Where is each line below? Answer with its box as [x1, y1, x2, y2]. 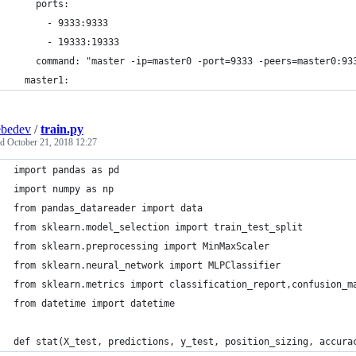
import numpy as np [14, 184, 114, 195]
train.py [41, 122, 83, 136]
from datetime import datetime [14, 298, 175, 309]
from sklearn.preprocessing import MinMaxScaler [14, 241, 269, 252]
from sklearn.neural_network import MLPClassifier [14, 260, 281, 271]
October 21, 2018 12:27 [7, 137, 97, 148]
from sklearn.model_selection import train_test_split [14, 222, 303, 233]
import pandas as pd [14, 164, 119, 176]
